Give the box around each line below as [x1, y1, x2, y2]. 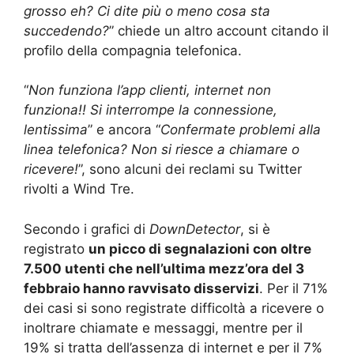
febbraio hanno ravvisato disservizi [24, 280, 259, 296]
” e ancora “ [88, 122, 160, 138]
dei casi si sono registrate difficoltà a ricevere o [24, 299, 324, 316]
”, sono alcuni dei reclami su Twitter [78, 161, 302, 178]
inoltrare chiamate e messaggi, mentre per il [24, 319, 303, 336]
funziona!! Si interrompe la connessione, [24, 102, 277, 119]
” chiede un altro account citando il [109, 22, 329, 39]
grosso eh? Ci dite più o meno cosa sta [24, 2, 270, 19]
